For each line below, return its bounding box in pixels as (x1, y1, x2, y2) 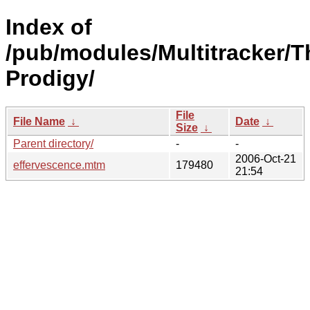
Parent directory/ (13, 137, 93, 149)
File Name (13, 115, 65, 127)
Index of (6, 15, 92, 40)
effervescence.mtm (13, 158, 105, 171)
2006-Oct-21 (235, 152, 296, 165)
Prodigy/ (6, 66, 95, 91)
